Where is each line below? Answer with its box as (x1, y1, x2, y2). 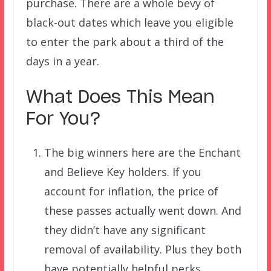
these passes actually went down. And (44, 203, 241, 218)
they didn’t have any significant (44, 223, 206, 238)
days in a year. (25, 54, 99, 69)
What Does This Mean (25, 90, 215, 107)
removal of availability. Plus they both (44, 242, 241, 257)
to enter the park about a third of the (25, 34, 224, 50)
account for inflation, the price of (44, 184, 218, 199)
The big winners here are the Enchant (44, 145, 241, 160)
